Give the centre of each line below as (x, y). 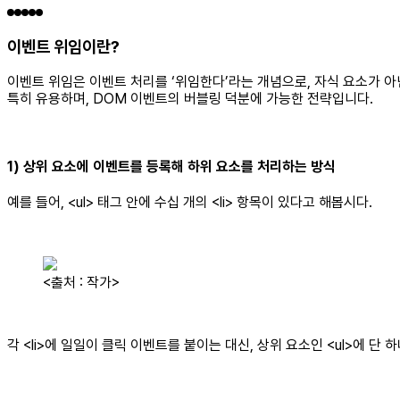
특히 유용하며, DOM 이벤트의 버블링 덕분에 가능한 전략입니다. (190, 99)
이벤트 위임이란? (63, 46)
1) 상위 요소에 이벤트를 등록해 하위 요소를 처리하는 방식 (171, 166)
